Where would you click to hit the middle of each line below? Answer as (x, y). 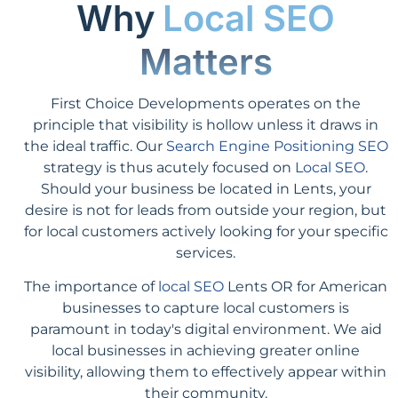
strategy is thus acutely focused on (169, 167)
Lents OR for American (306, 286)
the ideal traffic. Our (95, 146)
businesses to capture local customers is (206, 307)
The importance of (91, 286)
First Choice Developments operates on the (206, 103)
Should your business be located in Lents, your (206, 188)
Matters (206, 61)
